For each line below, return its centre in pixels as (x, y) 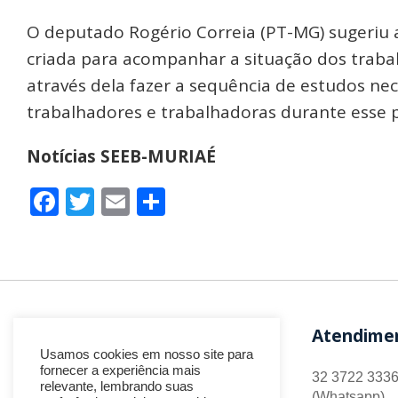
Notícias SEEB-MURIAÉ (121, 156)
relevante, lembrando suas (117, 386)
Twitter (144, 201)
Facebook (125, 201)
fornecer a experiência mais (120, 370)
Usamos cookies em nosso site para (147, 354)
